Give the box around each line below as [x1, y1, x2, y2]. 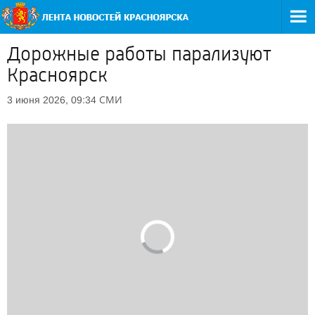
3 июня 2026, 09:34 [7, 94, 96, 105]
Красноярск [7, 64, 108, 86]
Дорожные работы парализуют [7, 43, 271, 65]
